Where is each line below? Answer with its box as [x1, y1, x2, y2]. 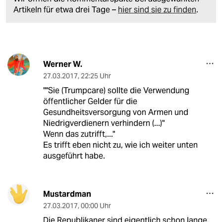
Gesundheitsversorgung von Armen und [43, 107, 188, 117]
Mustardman [43, 188, 91, 199]
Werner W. [43, 58, 82, 69]
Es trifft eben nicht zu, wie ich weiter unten [43, 139, 198, 150]
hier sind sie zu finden [118, 4, 196, 15]
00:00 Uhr [80, 201, 111, 210]
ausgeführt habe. [43, 150, 105, 161]
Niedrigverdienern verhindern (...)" [43, 117, 165, 128]
